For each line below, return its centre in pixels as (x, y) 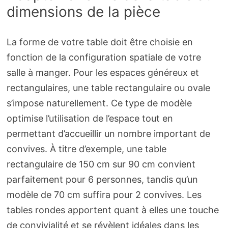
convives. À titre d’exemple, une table (86, 149)
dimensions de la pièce (83, 12)
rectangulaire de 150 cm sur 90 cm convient (101, 164)
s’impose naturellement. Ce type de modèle (99, 103)
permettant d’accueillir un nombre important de (108, 134)
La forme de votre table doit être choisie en (99, 42)
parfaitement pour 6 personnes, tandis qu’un (102, 180)
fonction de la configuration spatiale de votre (104, 58)
